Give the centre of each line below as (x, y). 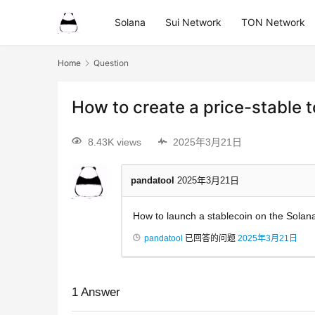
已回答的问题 (210, 238)
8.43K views (115, 142)
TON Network (273, 22)
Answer (99, 292)
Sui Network (193, 22)
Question (111, 63)
